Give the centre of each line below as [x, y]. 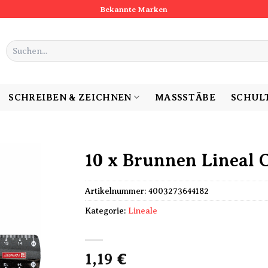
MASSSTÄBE [182, 97]
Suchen [19, 45]
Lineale [142, 210]
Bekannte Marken [134, 9]
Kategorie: [106, 210]
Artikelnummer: [116, 191]
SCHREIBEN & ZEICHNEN [70, 97]
